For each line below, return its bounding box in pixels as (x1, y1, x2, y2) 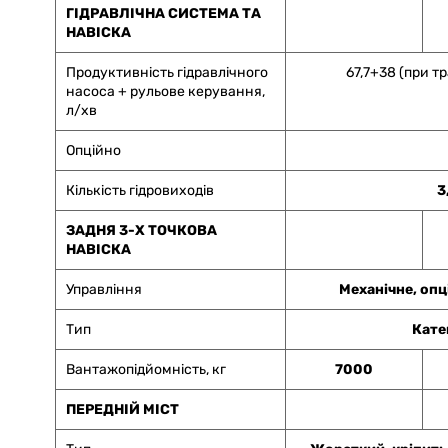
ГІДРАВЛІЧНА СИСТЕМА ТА (66, 5, 261, 23)
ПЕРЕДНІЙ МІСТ (66, 401, 179, 419)
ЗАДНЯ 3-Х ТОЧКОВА (66, 222, 217, 240)
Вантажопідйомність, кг (66, 361, 226, 379)
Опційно (66, 142, 121, 160)
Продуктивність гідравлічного (66, 64, 268, 82)
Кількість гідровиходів (66, 182, 214, 200)
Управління (66, 281, 142, 299)
